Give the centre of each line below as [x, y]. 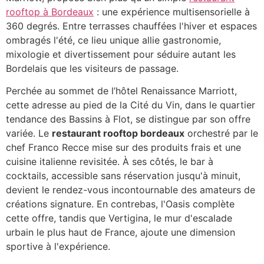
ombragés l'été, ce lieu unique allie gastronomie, [113, 40]
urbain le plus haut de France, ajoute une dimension [121, 232]
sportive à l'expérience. [58, 247]
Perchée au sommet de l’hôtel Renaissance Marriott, [121, 91]
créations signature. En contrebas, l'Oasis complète [120, 204]
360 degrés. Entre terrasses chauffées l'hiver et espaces [131, 26]
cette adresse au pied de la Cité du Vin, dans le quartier [131, 105]
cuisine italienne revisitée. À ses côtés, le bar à [110, 162]
